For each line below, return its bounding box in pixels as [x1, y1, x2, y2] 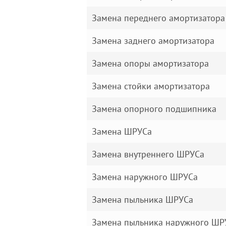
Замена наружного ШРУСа [92, 171, 198, 183]
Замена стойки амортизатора [92, 80, 210, 92]
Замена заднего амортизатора [92, 35, 214, 46]
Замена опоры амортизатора [92, 58, 209, 69]
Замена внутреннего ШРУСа [92, 148, 204, 160]
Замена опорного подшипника [92, 103, 216, 115]
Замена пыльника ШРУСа [92, 194, 193, 205]
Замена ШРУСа [92, 126, 152, 137]
